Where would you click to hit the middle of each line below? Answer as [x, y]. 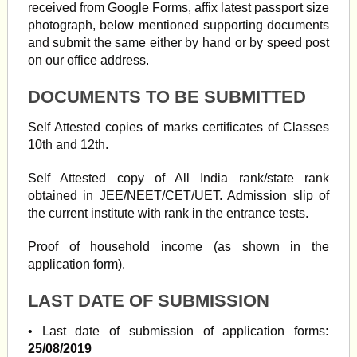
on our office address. [88, 60]
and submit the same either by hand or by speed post [178, 43]
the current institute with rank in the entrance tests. [168, 213]
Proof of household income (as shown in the [178, 247]
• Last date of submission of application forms [177, 331]
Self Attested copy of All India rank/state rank [178, 178]
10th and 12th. [68, 145]
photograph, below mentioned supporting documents [178, 25]
